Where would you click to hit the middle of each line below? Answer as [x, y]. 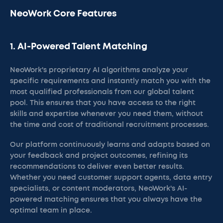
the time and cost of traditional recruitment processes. [110, 125]
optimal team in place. [51, 211]
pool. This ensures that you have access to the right [103, 103]
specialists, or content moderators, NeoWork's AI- [99, 189]
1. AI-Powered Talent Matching [79, 47]
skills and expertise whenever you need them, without [107, 114]
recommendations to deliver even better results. [97, 167]
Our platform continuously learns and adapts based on [110, 145]
